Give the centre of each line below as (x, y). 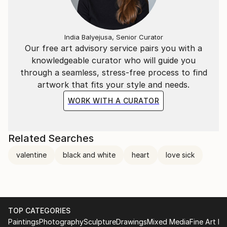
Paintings (24, 222)
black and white (89, 155)
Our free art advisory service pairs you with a (113, 48)
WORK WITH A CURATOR (113, 101)
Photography (61, 222)
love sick (180, 155)
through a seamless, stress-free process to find (113, 72)
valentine (31, 155)
